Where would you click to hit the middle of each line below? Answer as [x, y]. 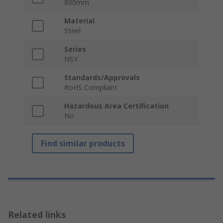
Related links [37, 215]
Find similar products [83, 144]
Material [79, 21]
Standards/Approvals [102, 78]
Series [75, 49]
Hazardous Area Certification [116, 106]
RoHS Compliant [91, 88]
